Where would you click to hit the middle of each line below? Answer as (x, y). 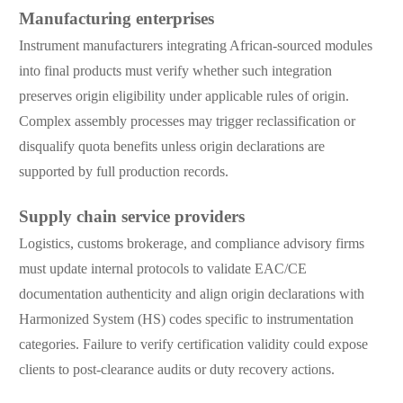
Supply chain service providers (131, 218)
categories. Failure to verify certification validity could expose (193, 345)
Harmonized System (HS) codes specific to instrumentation (186, 320)
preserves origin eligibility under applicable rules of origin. (184, 97)
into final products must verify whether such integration (175, 72)
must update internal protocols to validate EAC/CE (162, 270)
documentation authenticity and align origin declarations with (191, 295)
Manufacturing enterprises (116, 20)
